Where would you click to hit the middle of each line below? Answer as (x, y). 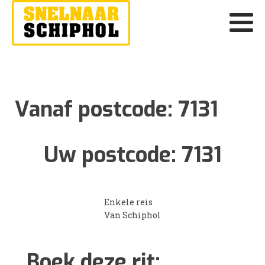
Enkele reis (128, 202)
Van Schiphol (132, 215)
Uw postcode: (112, 155)
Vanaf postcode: (96, 109)
